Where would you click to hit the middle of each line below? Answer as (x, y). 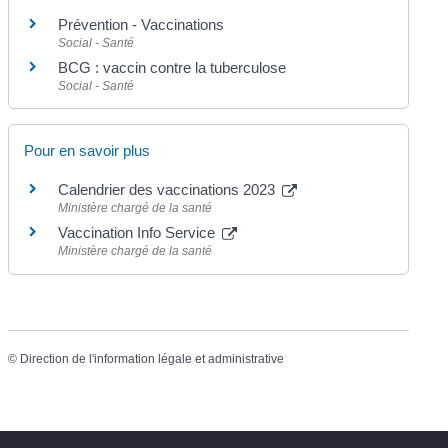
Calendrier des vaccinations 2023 (169, 190)
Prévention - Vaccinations (141, 25)
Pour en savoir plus (87, 151)
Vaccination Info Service (139, 233)
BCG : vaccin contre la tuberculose (172, 68)
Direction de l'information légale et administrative (152, 358)
